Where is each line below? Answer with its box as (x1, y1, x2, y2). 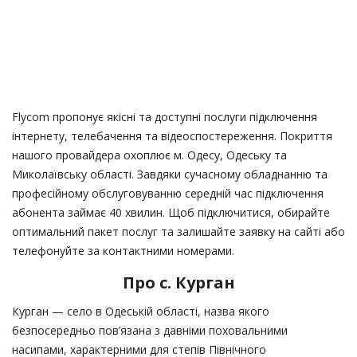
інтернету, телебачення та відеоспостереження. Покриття (12, 128, 332, 144)
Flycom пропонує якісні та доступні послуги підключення (12, 109, 317, 125)
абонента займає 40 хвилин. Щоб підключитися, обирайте (12, 205, 330, 221)
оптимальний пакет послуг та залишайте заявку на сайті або (12, 224, 345, 240)
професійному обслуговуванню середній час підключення (12, 186, 324, 202)
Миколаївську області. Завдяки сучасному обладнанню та (12, 167, 328, 182)
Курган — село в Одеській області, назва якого (12, 304, 269, 320)
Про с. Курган (122, 272, 235, 294)
